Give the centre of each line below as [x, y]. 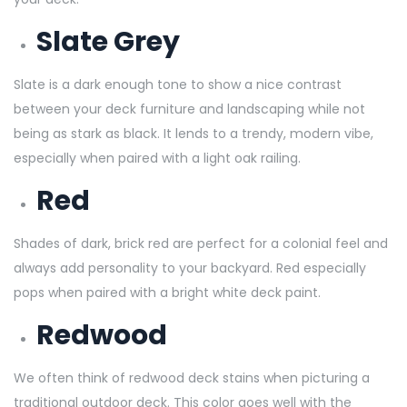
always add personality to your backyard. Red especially [190, 268]
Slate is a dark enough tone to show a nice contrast [178, 84]
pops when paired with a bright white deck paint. [169, 292]
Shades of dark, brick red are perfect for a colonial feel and [201, 243]
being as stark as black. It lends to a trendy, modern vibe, [194, 133]
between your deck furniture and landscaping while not [189, 109]
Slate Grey [111, 41]
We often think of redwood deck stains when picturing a [192, 377]
